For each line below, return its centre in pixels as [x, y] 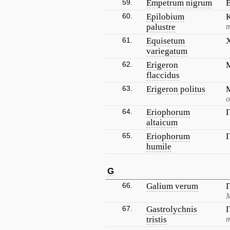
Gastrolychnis [172, 209]
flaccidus [163, 75]
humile [159, 147]
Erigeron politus [176, 89]
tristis [157, 219]
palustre [161, 27]
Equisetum [166, 41]
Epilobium [165, 17]
